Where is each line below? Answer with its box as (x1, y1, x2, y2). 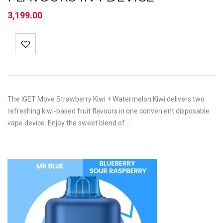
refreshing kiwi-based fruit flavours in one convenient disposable (7, 107, 210, 115)
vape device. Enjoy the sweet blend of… (7, 119, 129, 127)
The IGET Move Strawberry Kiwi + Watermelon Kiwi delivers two (7, 95, 205, 103)
